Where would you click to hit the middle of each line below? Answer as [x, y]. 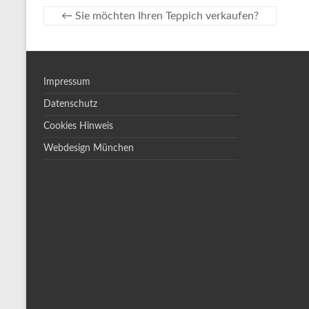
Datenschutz [70, 104]
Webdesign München [89, 148]
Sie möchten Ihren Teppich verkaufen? [166, 16]
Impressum [67, 82]
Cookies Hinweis [78, 126]
